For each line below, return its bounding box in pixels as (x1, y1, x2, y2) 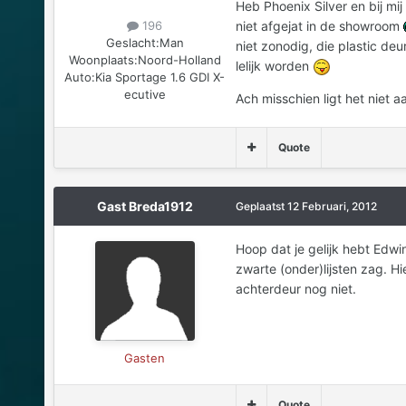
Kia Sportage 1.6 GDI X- (95, 69, 226, 84)
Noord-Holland (137, 52, 221, 67)
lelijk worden (235, 57, 313, 73)
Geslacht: (105, 34, 159, 50)
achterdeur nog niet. (235, 281, 356, 297)
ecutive (123, 86, 166, 101)
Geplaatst (235, 199, 287, 214)
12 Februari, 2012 (286, 199, 377, 214)
